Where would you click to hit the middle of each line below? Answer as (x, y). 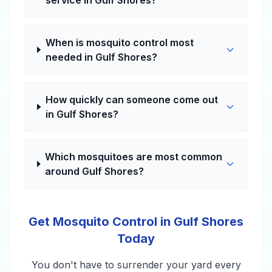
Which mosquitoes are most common (134, 157)
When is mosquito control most (119, 42)
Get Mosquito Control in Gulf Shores (136, 222)
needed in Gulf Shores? (101, 57)
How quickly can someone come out (132, 100)
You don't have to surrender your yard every (136, 265)
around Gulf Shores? (95, 171)
